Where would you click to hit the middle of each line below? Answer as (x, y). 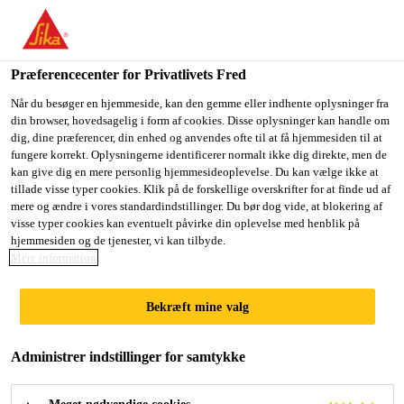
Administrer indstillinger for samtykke (128, 357)
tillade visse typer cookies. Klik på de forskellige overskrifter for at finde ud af (201, 189)
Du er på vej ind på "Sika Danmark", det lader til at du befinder (194, 25)
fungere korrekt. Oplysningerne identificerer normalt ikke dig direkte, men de (199, 155)
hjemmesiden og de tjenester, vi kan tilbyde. (118, 240)
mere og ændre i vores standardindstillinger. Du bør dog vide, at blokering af (197, 206)
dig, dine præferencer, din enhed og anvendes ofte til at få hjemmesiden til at (197, 138)
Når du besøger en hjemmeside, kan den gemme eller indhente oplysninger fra (200, 103)
